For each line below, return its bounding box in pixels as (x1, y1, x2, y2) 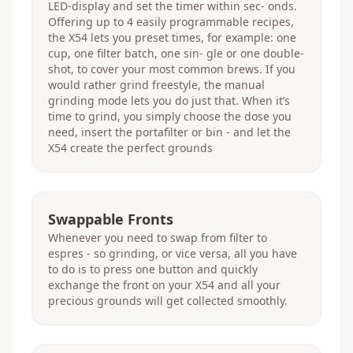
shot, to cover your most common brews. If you (48, 61, 295, 76)
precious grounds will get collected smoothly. (48, 293, 288, 308)
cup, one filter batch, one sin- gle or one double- (48, 46, 304, 61)
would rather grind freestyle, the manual (48, 77, 265, 92)
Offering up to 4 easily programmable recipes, (48, 14, 294, 29)
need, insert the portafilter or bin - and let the (48, 124, 291, 139)
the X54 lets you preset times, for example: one (48, 30, 296, 45)
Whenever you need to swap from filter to (48, 230, 267, 245)
